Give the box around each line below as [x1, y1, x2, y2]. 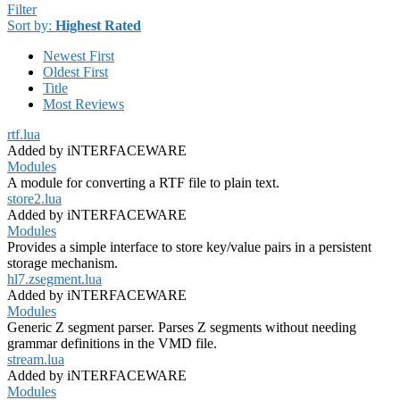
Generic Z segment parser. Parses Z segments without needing [7, 320, 356, 336]
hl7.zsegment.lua [7, 271, 102, 287]
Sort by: [7, 18, 55, 34]
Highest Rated [55, 18, 141, 34]
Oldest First [43, 64, 108, 80]
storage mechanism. [7, 255, 118, 271]
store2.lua [7, 191, 62, 207]
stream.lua [7, 352, 64, 368]
